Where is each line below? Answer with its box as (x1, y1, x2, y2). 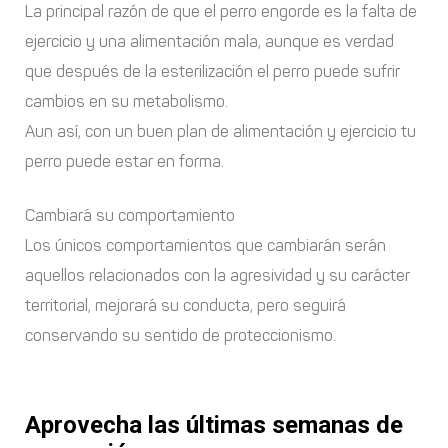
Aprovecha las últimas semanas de (25, 410, 403, 439)
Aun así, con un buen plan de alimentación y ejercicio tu (25, 121, 416, 141)
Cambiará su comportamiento (25, 205, 235, 225)
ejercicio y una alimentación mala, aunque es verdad (25, 31, 394, 51)
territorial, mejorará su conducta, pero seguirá (25, 295, 346, 315)
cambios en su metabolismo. (25, 91, 228, 111)
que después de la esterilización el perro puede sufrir (25, 61, 400, 81)
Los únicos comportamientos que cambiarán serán (25, 235, 386, 255)
